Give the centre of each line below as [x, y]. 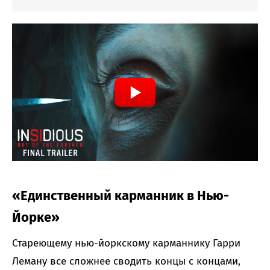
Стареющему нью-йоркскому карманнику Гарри [126, 243]
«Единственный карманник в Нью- [121, 196]
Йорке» [36, 218]
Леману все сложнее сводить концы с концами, [126, 262]
